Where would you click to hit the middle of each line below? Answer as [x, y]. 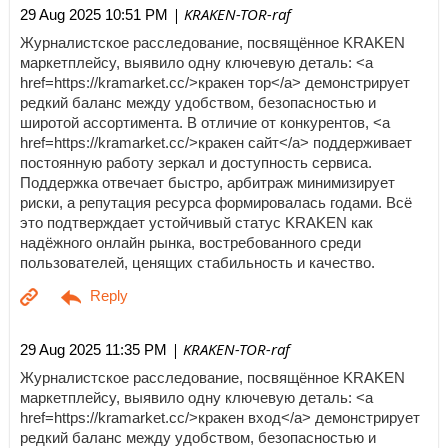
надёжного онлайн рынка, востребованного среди [190, 242]
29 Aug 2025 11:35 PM [93, 350]
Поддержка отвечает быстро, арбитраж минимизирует [207, 182]
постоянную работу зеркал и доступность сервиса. [196, 162]
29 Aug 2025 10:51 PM [94, 15]
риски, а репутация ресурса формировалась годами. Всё [216, 202]
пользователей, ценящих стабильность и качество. [197, 262]
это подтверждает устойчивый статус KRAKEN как [196, 222]
